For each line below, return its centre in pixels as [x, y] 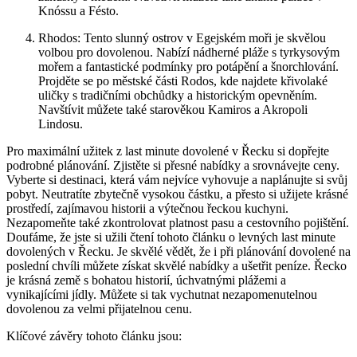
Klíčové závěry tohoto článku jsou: [94, 335]
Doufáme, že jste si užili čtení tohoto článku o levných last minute [171, 237]
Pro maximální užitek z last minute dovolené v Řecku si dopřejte [168, 151]
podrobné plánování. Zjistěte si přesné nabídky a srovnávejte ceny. [173, 165]
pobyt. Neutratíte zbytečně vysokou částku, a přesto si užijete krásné [177, 194]
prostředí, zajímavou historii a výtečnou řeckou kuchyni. [147, 208]
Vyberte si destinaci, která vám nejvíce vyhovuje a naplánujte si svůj [177, 179]
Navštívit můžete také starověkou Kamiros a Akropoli [173, 109]
